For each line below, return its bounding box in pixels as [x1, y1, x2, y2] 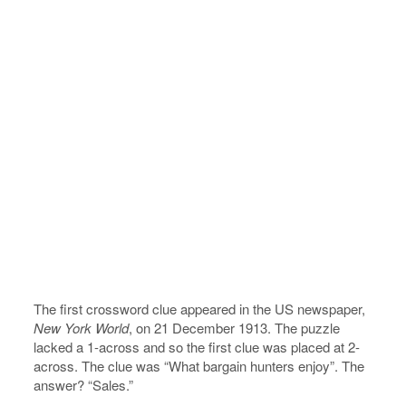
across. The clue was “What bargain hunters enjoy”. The [34, 356, 365, 375]
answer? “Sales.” [34, 375, 134, 394]
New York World [34, 318, 130, 337]
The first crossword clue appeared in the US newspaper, [34, 299, 366, 318]
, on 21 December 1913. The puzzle [129, 318, 341, 337]
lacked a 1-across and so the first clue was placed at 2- [34, 337, 361, 356]
